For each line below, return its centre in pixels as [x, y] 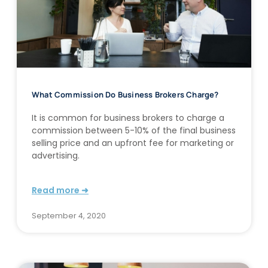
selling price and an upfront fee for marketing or [133, 143]
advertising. [56, 155]
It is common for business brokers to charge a [128, 118]
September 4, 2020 [69, 215]
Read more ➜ [60, 190]
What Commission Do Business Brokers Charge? [125, 94]
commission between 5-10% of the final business [134, 130]
